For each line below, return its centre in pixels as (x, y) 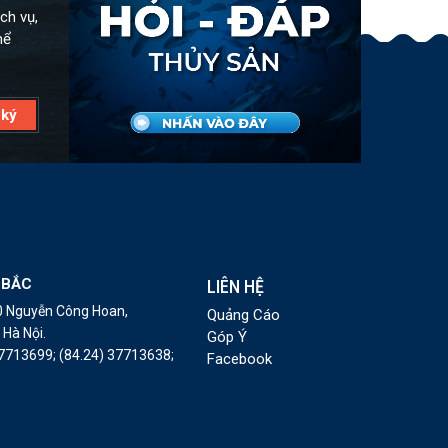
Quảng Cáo (243, 314)
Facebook (239, 358)
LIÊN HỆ (235, 287)
